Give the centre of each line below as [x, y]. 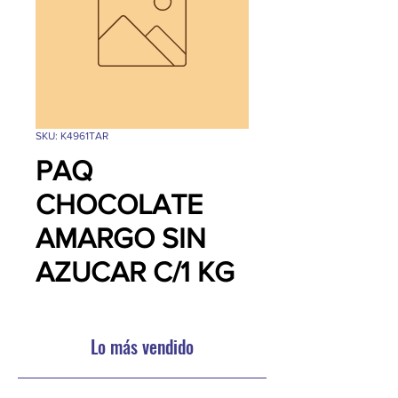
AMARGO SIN [121, 238]
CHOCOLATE [119, 204]
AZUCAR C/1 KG [135, 271]
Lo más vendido [142, 346]
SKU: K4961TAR [72, 136]
